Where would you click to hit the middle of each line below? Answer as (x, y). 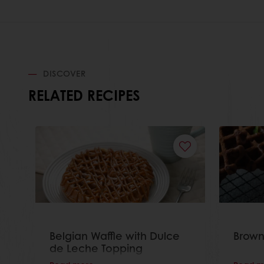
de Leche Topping (96, 248)
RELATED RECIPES (84, 95)
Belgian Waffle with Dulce (115, 236)
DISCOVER (63, 73)
